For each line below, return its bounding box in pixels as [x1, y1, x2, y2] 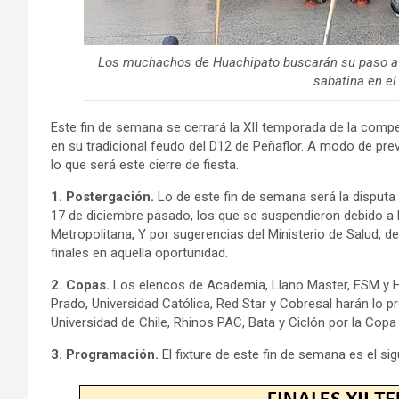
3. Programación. [51, 346, 159, 362]
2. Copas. [51, 277, 110, 293]
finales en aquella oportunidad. [51, 245, 228, 261]
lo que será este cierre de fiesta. [51, 157, 239, 173]
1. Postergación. [51, 189, 154, 205]
